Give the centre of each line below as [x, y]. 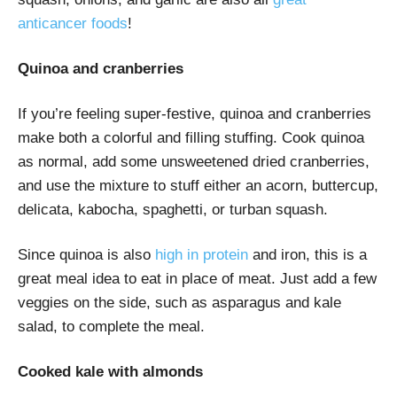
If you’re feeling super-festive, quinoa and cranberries [195, 113]
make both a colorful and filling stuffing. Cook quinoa [191, 137]
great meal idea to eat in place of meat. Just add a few [197, 278]
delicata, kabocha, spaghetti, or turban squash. [173, 209]
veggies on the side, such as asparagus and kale [179, 302]
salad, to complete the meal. [111, 326]
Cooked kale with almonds [110, 371]
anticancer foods [73, 23]
